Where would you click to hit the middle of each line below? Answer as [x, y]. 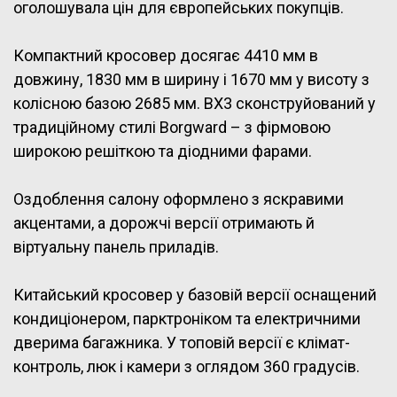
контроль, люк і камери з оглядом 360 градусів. [187, 367]
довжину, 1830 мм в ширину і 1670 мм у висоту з [191, 80]
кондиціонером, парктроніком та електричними [187, 319]
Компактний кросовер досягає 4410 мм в [166, 56]
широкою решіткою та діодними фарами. [163, 152]
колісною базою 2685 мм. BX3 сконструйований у [195, 104]
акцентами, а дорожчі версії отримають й [164, 223]
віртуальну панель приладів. [116, 247]
